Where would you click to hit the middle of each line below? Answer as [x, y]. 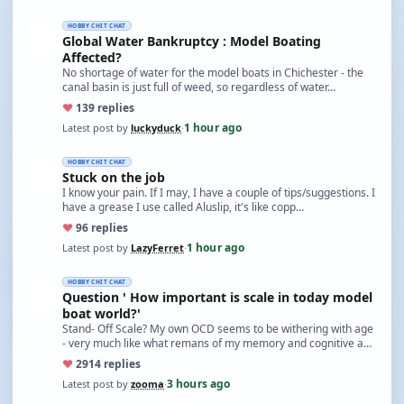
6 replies [105, 228]
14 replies [115, 364]
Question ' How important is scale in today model [217, 297]
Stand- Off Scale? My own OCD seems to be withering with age [218, 329]
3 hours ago [199, 384]
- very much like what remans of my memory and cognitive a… [217, 343]
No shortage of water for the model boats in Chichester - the [213, 73]
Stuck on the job [114, 177]
